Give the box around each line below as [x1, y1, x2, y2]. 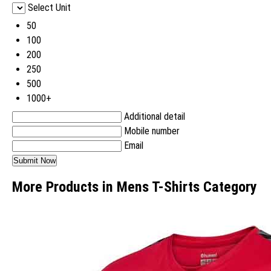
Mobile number [124, 125, 180, 137]
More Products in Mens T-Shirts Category [12, 178, 257, 196]
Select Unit [28, 2, 71, 14]
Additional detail [124, 111, 185, 123]
